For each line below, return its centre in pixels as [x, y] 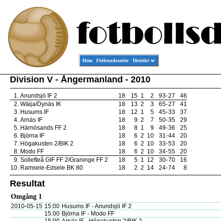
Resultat [27, 184]
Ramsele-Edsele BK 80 [52, 168]
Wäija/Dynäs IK [41, 104]
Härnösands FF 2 [43, 128]
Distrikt [141, 60]
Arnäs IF [31, 120]
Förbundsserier [112, 60]
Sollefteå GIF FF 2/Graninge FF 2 [64, 160]
